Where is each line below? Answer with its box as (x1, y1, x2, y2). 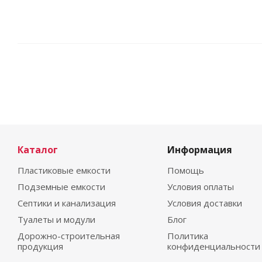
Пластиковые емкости (18, 164, 111, 177)
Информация (167, 143, 232, 157)
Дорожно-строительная (18, 230, 120, 242)
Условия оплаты (167, 181, 234, 193)
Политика (167, 230, 208, 242)
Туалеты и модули (18, 213, 95, 226)
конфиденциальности (167, 240, 260, 253)
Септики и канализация (18, 197, 116, 209)
